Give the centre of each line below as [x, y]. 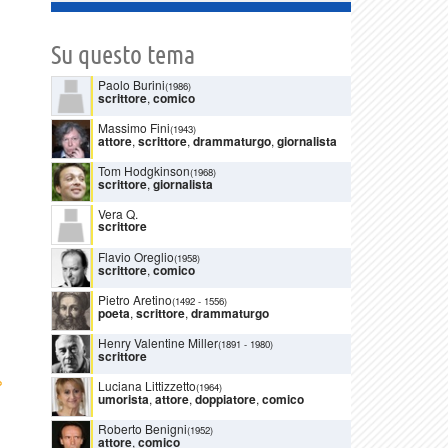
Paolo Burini [131, 84]
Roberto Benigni [142, 428]
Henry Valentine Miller [158, 342]
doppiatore [224, 398]
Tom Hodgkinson [144, 170]
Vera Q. [118, 213]
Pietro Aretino [135, 299]
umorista [123, 398]
